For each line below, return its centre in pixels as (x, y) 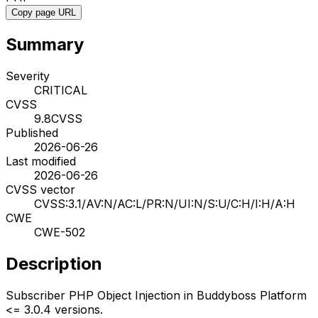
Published (32, 132)
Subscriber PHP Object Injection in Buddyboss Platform (156, 295)
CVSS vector (40, 189)
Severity (28, 76)
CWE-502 (60, 232)
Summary (45, 44)
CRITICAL (61, 90)
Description (54, 263)
